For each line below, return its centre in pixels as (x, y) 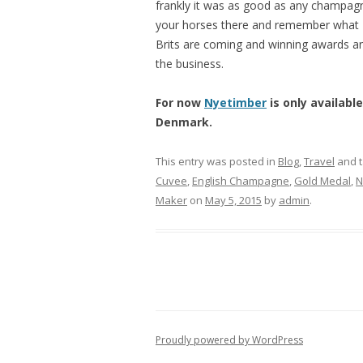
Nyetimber (235, 102)
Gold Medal (322, 180)
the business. (190, 63)
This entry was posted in (217, 161)
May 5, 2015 (233, 200)
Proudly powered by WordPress (229, 340)
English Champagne (241, 180)
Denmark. (184, 122)
